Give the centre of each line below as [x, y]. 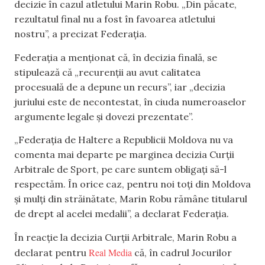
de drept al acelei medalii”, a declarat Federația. [122, 214]
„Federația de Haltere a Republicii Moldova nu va [124, 140]
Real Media [110, 252]
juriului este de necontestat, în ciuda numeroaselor [130, 101]
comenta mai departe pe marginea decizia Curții [124, 155]
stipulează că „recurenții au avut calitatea [107, 72]
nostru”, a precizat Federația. [80, 34]
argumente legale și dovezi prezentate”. [104, 116]
